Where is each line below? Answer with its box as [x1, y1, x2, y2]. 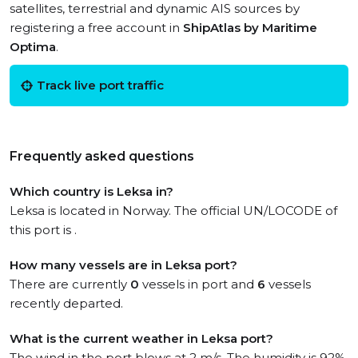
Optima [10, 39, 56, 54]
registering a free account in [10, 20, 183, 35]
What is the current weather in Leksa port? [10, 331, 273, 346]
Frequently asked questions [10, 149, 194, 164]
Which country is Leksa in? [10, 184, 173, 199]
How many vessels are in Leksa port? [10, 257, 237, 272]
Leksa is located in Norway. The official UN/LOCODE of [10, 203, 337, 218]
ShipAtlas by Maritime [183, 20, 317, 35]
